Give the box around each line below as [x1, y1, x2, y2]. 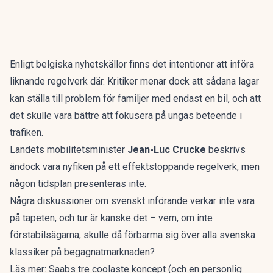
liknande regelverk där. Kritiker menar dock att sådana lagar [10, 76, 259, 87]
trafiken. [10, 127, 43, 138]
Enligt [10, 58, 36, 70]
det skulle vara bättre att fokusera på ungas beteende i [10, 110, 242, 121]
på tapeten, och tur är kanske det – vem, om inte [10, 212, 213, 224]
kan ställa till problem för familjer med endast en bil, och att [10, 93, 261, 104]
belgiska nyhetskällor [36, 58, 127, 70]
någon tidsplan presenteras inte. [10, 178, 146, 190]
